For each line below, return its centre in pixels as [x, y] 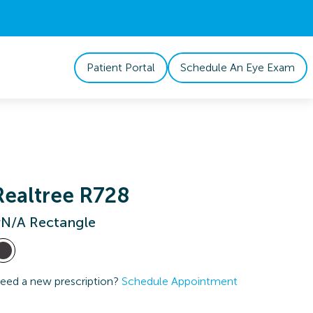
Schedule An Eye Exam [238, 67]
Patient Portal [121, 67]
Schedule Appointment [180, 281]
